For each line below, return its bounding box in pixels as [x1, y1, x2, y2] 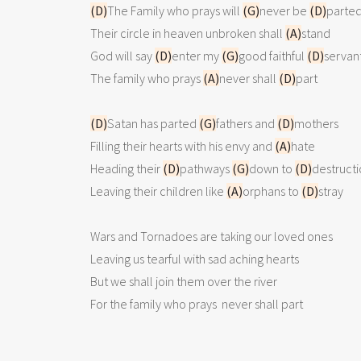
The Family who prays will [107, 2, 243, 19]
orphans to [243, 183, 301, 199]
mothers [294, 115, 338, 131]
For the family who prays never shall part [90, 296, 303, 312]
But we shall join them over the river [90, 273, 277, 289]
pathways [180, 160, 232, 176]
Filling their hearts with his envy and [90, 138, 275, 154]
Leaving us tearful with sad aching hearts [90, 251, 299, 267]
